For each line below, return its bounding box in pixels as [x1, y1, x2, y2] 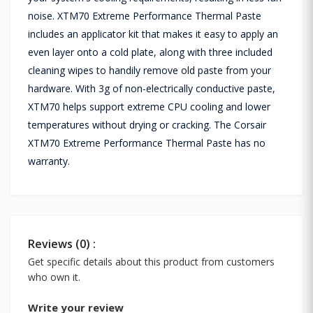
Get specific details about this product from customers [28, 254, 275, 268]
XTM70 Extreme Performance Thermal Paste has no [28, 136, 265, 150]
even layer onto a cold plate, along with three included [28, 45, 272, 59]
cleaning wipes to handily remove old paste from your [28, 63, 271, 77]
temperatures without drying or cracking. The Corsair [28, 117, 266, 131]
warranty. [28, 154, 70, 168]
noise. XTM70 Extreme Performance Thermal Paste [28, 8, 261, 22]
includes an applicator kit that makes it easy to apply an [28, 27, 278, 41]
